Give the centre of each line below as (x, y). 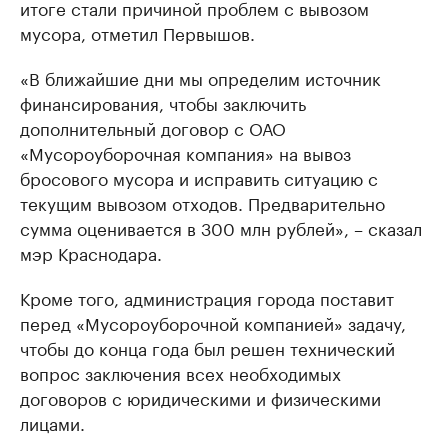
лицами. (52, 422)
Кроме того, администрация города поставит (207, 297)
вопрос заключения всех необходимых (180, 372)
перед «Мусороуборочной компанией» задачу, (213, 322)
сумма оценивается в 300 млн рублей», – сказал (221, 227)
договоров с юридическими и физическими (200, 397)
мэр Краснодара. (91, 252)
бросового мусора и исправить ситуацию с (199, 177)
